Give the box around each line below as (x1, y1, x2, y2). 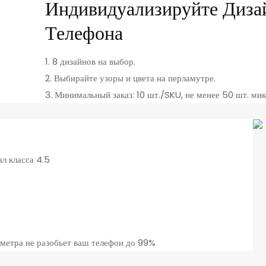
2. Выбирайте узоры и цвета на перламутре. (45, 71, 216, 84)
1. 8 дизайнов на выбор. (45, 55, 136, 68)
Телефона (45, 20, 123, 47)
